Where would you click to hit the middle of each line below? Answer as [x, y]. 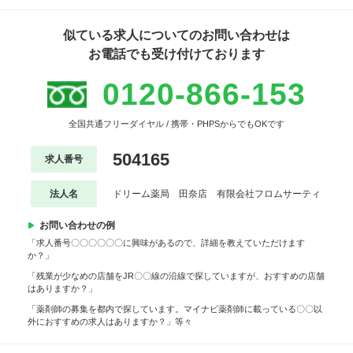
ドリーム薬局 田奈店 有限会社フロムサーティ [216, 194]
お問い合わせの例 [77, 226]
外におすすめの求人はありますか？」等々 [110, 322]
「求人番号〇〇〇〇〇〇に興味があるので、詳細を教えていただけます [166, 243]
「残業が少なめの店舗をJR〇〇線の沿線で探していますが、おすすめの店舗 [176, 276]
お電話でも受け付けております [176, 54]
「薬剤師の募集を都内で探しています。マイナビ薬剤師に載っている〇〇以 [175, 309]
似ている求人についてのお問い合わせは [176, 35]
